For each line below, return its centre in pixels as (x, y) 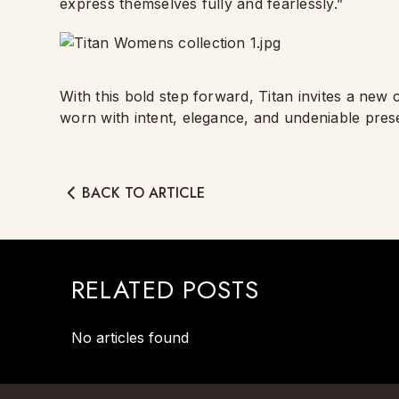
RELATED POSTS (166, 290)
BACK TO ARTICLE (144, 192)
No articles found (130, 338)
